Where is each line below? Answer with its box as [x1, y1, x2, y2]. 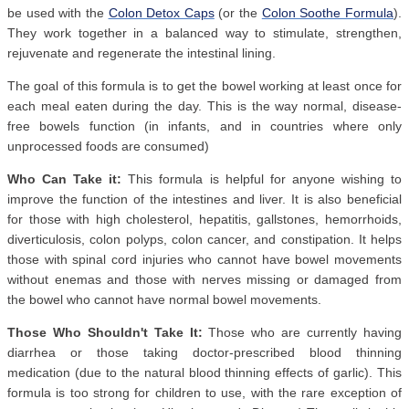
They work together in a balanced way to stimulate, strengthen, [7, 26, 402, 41]
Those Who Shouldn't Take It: [7, 325, 203, 341]
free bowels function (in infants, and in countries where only [7, 119, 402, 134]
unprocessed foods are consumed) [7, 139, 209, 154]
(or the [214, 5, 262, 21]
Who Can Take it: [7, 172, 122, 187]
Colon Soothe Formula [261, 5, 394, 21]
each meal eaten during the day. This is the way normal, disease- [7, 99, 402, 114]
